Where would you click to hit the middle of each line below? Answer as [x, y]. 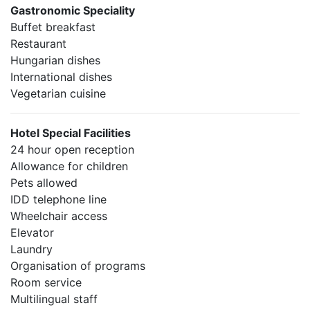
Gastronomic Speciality [73, 10]
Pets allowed [44, 183]
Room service [46, 282]
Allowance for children [69, 166]
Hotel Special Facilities [71, 133]
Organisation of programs [78, 266]
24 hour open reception [72, 149]
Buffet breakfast [53, 27]
